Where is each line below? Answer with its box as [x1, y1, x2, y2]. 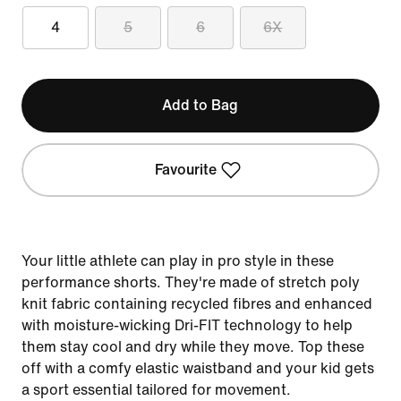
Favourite [155, 162, 218, 177]
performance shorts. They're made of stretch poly [21, 275, 360, 290]
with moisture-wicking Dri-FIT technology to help [21, 318, 353, 333]
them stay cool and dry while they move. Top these [21, 339, 364, 354]
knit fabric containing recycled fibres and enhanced [21, 296, 372, 311]
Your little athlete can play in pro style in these [21, 253, 334, 269]
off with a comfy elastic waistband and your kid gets [21, 361, 374, 376]
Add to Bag [162, 98, 239, 113]
